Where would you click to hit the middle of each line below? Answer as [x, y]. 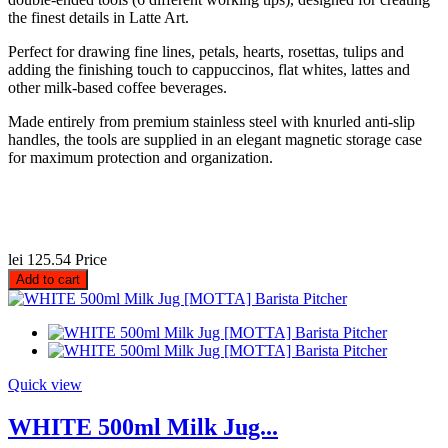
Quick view [45, 385]
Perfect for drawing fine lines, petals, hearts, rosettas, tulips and [206, 52]
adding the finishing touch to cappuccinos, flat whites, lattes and [209, 70]
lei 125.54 [39, 260]
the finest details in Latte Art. [98, 18]
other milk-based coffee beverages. [117, 88]
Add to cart [48, 280]
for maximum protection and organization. [140, 158]
